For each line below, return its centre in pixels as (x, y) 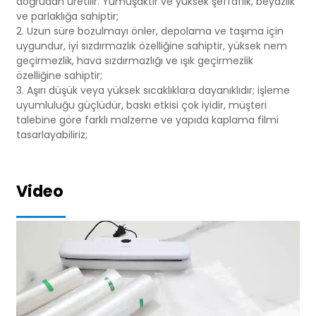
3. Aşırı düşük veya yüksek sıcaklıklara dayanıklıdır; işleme (153, 90)
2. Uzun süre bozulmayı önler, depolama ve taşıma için (150, 31)
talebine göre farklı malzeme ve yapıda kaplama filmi (147, 120)
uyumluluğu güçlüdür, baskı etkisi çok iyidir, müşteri (141, 105)
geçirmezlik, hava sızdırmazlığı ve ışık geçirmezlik (134, 61)
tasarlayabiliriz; (51, 135)
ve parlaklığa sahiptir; (67, 16)
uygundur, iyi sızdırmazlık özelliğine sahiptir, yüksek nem (151, 46)
